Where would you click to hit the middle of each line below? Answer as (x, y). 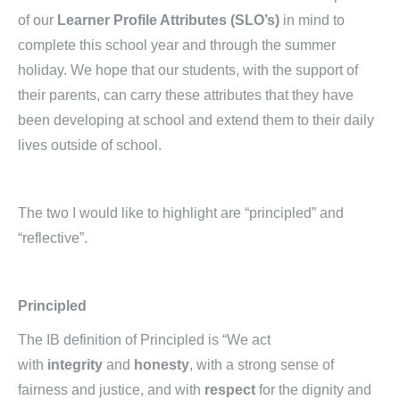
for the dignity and (313, 390)
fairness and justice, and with (111, 390)
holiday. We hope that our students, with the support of (188, 70)
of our (37, 20)
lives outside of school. (90, 145)
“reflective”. (53, 238)
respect (230, 390)
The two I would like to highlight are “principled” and (181, 213)
